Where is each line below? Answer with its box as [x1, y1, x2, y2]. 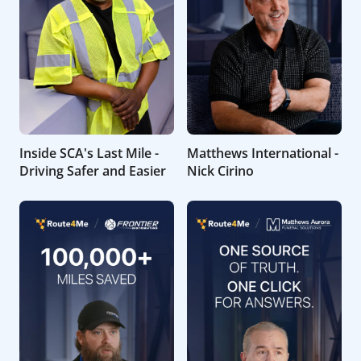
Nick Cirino [187, 162, 254, 180]
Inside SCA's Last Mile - [19, 144, 159, 163]
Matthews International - [187, 144, 338, 163]
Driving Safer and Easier [19, 162, 166, 180]
